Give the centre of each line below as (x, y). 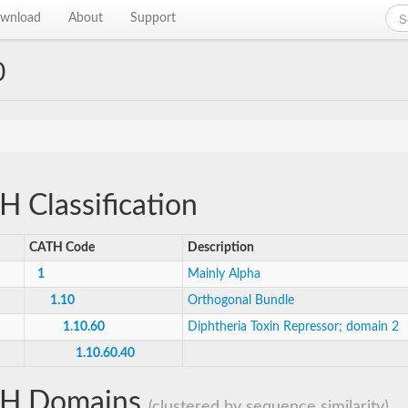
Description (221, 248)
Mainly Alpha (224, 274)
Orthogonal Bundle (241, 301)
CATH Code (62, 248)
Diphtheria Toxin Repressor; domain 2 (293, 327)
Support (153, 18)
